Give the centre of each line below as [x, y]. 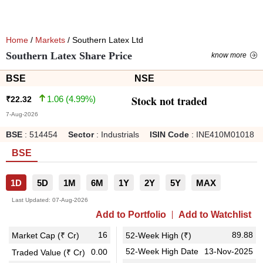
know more [229, 55]
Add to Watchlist [215, 215]
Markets [50, 40]
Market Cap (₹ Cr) [45, 235]
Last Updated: [31, 200]
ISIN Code [169, 134]
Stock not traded [169, 101]
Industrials [120, 134]
